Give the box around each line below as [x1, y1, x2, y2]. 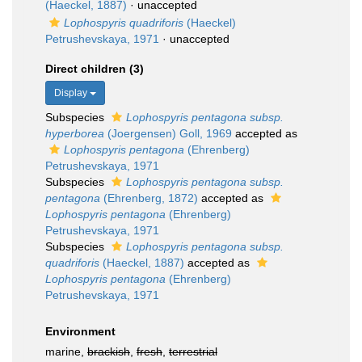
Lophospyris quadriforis [64, 16, 183, 29]
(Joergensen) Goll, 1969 [104, 127, 232, 140]
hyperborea [45, 127, 104, 140]
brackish [87, 345, 130, 358]
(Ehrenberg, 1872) [100, 192, 198, 204]
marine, [45, 345, 87, 358]
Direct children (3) [45, 62, 144, 75]
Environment [45, 325, 116, 338]
